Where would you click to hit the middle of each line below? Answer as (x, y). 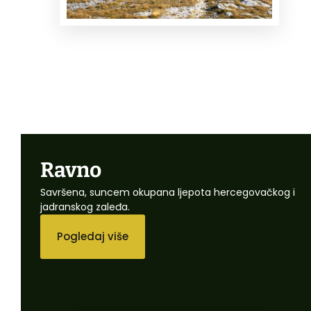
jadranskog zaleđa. (85, 207)
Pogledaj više (93, 237)
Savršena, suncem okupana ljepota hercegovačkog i (168, 193)
